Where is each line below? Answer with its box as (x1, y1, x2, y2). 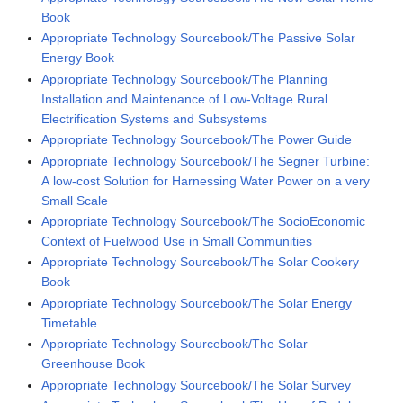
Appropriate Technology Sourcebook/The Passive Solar (41, 31, 356, 46)
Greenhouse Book (41, 356, 146, 372)
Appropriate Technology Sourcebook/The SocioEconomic (41, 213, 366, 228)
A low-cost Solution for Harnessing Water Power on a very (41, 173, 371, 188)
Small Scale (41, 193, 109, 208)
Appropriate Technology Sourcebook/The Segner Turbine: (41, 153, 371, 168)
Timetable (41, 315, 98, 330)
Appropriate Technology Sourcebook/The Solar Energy (41, 295, 353, 310)
